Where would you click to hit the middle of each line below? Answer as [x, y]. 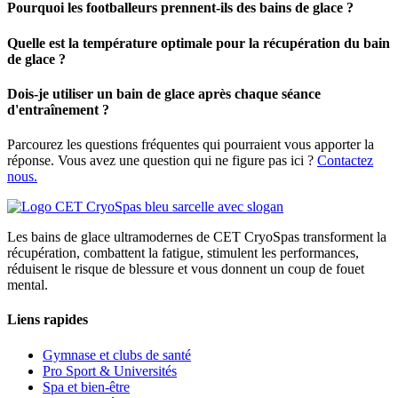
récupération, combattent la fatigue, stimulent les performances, [183, 253]
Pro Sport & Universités [110, 370]
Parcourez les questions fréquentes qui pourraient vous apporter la [191, 145]
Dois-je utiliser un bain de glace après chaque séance [164, 93]
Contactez [345, 161]
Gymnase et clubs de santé [117, 354]
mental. [29, 285]
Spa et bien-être [86, 386]
